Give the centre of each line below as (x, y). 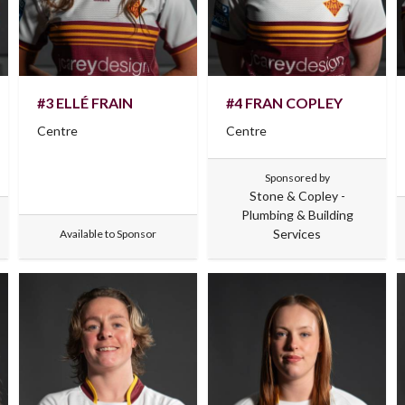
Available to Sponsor (108, 234)
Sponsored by (297, 178)
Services (297, 234)
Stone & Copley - (297, 196)
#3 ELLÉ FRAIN (85, 103)
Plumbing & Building (297, 215)
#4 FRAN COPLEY (284, 103)
